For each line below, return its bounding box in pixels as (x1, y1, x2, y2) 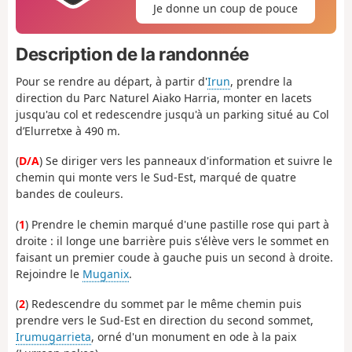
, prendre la (230, 73, 292, 89)
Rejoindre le (16, 266, 82, 281)
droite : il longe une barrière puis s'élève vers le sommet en (16, 233, 329, 248)
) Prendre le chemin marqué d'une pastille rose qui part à (25, 216, 329, 232)
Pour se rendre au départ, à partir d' (16, 73, 207, 89)
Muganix (82, 266, 129, 281)
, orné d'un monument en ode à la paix (91, 329, 296, 345)
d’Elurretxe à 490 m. (16, 123, 120, 138)
